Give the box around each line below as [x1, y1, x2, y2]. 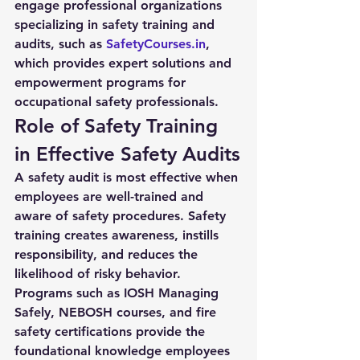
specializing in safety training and [14, 17, 219, 32]
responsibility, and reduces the [14, 247, 202, 262]
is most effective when [99, 170, 242, 185]
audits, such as [14, 36, 106, 51]
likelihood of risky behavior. [14, 266, 185, 281]
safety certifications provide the [14, 324, 209, 339]
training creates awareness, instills [14, 227, 223, 243]
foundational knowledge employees [14, 343, 234, 358]
